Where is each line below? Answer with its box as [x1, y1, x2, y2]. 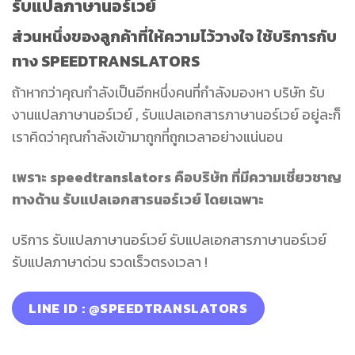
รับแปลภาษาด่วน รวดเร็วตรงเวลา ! [12, 251, 208, 273]
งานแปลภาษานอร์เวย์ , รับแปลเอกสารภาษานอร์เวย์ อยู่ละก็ [12, 105, 341, 126]
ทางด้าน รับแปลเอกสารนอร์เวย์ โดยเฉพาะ [12, 189, 264, 210]
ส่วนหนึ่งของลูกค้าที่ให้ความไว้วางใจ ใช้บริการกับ [12, 25, 337, 49]
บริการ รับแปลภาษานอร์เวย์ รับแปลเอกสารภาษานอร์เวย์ [12, 229, 326, 250]
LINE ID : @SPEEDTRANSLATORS [29, 297, 248, 319]
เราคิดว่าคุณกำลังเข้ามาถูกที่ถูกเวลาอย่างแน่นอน [12, 127, 283, 148]
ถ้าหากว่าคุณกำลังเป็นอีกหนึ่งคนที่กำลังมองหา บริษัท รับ [12, 82, 325, 104]
